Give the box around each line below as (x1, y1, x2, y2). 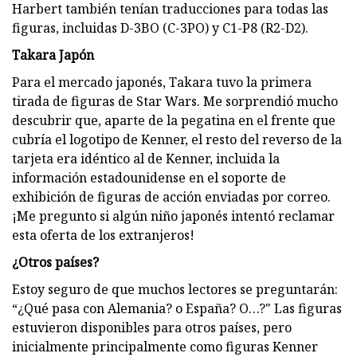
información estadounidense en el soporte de (12, 168, 286, 186)
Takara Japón (12, 45, 94, 64)
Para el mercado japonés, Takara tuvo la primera (12, 73, 312, 91)
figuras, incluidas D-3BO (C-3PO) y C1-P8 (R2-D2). (12, 18, 308, 37)
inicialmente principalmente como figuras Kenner (12, 337, 318, 355)
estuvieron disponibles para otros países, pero (12, 318, 292, 336)
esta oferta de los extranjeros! (12, 226, 194, 244)
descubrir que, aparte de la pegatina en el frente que (12, 111, 335, 129)
